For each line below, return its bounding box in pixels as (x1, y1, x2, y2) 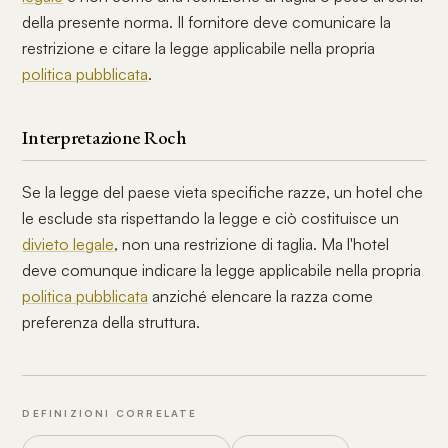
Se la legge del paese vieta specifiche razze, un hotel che (22, 182, 424, 202)
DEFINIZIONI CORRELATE (22, 407, 198, 419)
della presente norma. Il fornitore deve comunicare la (22, 12, 392, 32)
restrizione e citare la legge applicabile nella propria (22, 38, 376, 58)
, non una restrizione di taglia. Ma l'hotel (114, 234, 390, 254)
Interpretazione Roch (22, 125, 187, 150)
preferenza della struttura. (22, 312, 201, 332)
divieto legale (22, 234, 115, 254)
